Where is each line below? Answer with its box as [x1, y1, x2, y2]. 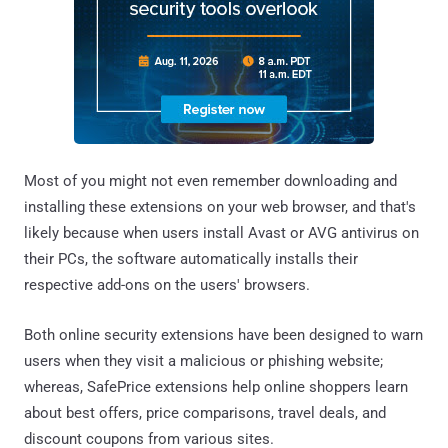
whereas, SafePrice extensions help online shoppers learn [24, 377, 408, 396]
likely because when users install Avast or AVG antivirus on [24, 223, 419, 242]
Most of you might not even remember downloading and [24, 171, 397, 190]
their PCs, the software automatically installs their [24, 249, 358, 268]
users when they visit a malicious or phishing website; [24, 351, 383, 370]
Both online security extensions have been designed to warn [24, 325, 423, 344]
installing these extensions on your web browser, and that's [24, 197, 416, 216]
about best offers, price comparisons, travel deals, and [24, 403, 386, 422]
